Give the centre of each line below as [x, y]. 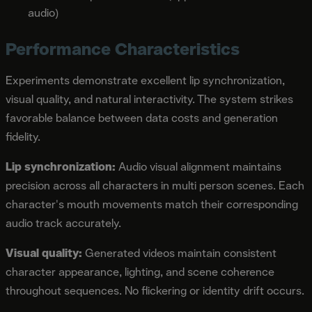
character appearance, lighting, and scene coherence [140, 272]
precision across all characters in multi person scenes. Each [155, 185]
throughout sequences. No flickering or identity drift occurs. [155, 290]
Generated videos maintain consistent [179, 253]
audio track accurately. [63, 223]
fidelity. [23, 136]
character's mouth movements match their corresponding [152, 204]
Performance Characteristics [123, 48]
